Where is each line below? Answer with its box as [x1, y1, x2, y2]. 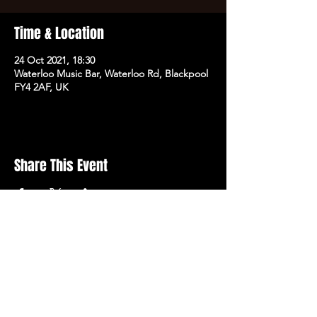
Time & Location [14, 23, 104, 44]
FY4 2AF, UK [14, 81, 69, 93]
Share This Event [14, 155, 108, 176]
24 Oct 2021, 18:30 [14, 54, 95, 67]
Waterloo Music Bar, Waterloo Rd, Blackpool [14, 67, 208, 80]
